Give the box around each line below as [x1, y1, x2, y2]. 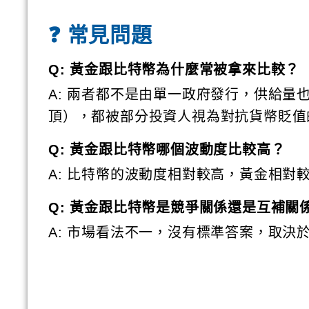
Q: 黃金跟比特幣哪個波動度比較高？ [48, 141, 286, 157]
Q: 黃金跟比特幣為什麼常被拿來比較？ [48, 61, 300, 77]
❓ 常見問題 [48, 23, 152, 46]
